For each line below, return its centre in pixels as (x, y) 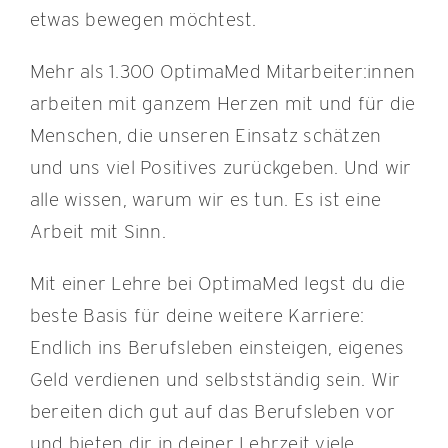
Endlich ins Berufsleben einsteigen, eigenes (217, 348)
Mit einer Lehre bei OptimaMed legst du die (217, 284)
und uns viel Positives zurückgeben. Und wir (220, 168)
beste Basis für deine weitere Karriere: (197, 316)
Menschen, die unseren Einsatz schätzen (205, 136)
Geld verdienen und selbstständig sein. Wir (215, 380)
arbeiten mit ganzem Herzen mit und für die (222, 104)
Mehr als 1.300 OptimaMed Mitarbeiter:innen (222, 72)
